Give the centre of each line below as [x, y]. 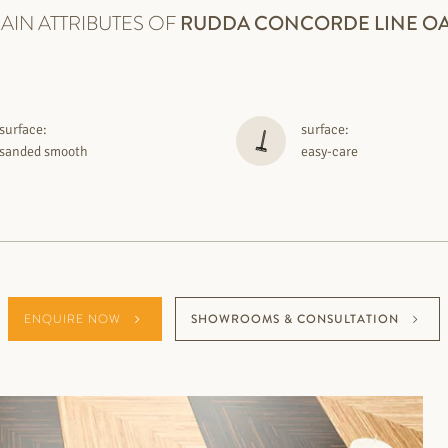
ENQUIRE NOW [72, 318]
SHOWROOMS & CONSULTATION [295, 318]
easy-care [330, 151]
